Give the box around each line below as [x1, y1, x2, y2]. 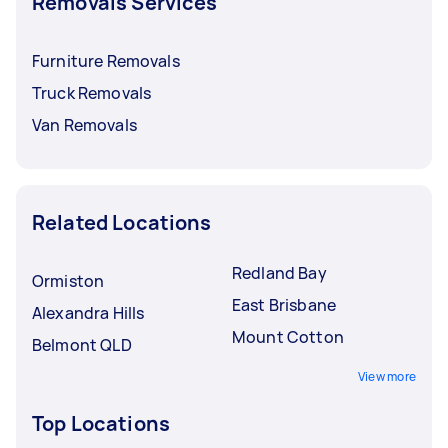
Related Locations [32, 208, 212, 236]
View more [357, 367, 416, 385]
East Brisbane [232, 293, 336, 316]
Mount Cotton [232, 325, 344, 348]
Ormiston [32, 269, 105, 292]
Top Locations [32, 409, 170, 437]
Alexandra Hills [32, 301, 145, 324]
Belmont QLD [32, 333, 132, 356]
